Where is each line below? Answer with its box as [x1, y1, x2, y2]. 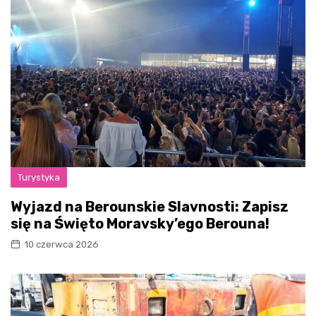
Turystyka [18, 171, 60, 183]
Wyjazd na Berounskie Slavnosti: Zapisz [11, 197, 288, 215]
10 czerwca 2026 [24, 238, 99, 250]
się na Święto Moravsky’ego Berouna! [11, 214, 269, 232]
